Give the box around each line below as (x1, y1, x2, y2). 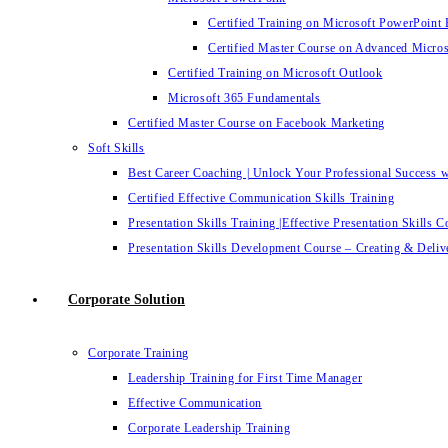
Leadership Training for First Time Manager (128, 371, 363, 385)
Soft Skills (88, 141, 145, 155)
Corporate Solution (68, 292, 185, 307)
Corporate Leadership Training (128, 421, 291, 435)
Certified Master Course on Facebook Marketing (128, 116, 385, 130)
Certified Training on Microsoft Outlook (168, 66, 383, 80)
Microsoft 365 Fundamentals (168, 91, 321, 105)
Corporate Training (88, 346, 189, 360)
